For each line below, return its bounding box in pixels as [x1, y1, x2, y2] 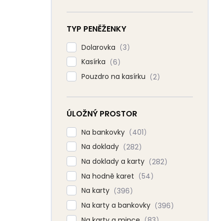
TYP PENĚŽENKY [67, 23, 126, 35]
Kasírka [81, 57, 108, 67]
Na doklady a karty [81, 156, 147, 166]
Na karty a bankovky [81, 200, 152, 210]
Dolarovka [81, 42, 117, 52]
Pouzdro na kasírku [81, 71, 147, 81]
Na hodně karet [81, 171, 136, 181]
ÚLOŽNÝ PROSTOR [67, 108, 137, 119]
